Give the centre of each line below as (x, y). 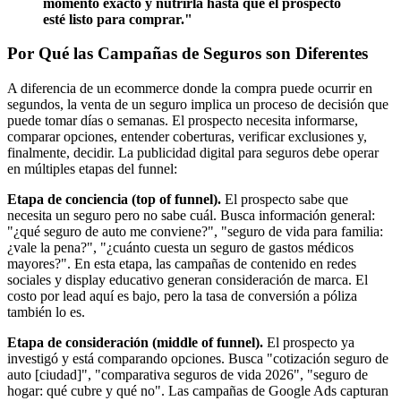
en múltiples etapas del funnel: (92, 168)
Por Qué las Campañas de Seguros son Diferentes (188, 54)
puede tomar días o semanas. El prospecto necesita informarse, (183, 120)
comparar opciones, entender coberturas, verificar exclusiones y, (187, 136)
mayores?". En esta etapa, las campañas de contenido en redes (182, 263)
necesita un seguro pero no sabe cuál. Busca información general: (191, 215)
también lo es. (46, 311)
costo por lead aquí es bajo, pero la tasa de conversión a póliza (182, 295)
